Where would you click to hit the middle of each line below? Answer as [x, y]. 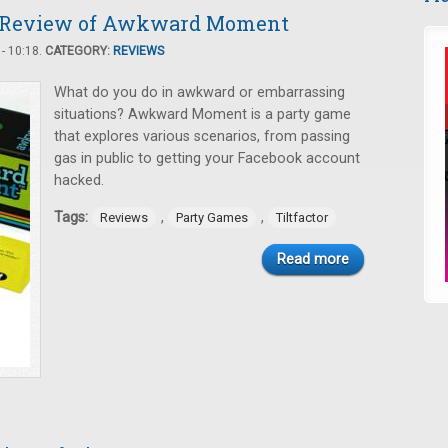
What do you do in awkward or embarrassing [199, 92]
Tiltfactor [302, 217]
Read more [313, 259]
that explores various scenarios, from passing [202, 136]
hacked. [79, 180]
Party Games [212, 217]
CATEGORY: [79, 51]
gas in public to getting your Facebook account [207, 158]
